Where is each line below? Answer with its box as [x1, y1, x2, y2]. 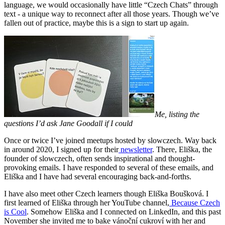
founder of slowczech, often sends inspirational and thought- [4, 154, 195, 163]
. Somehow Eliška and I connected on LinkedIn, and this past [27, 207, 221, 216]
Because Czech [169, 198, 220, 207]
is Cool [4, 207, 27, 216]
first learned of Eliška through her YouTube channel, [4, 198, 169, 207]
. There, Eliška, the [152, 145, 212, 154]
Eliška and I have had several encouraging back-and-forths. [4, 172, 193, 181]
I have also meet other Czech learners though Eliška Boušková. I [4, 189, 208, 198]
